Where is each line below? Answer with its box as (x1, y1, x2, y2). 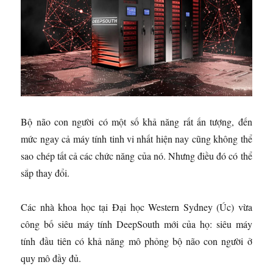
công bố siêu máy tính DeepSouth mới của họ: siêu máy (21, 218, 252, 231)
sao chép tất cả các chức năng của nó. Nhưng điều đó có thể (21, 149, 252, 163)
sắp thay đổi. (21, 166, 70, 180)
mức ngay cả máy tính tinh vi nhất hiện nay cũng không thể (21, 132, 252, 146)
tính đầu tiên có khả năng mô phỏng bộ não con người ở (21, 235, 252, 248)
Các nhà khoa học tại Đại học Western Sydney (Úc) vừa (21, 200, 252, 214)
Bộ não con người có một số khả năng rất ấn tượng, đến (21, 115, 252, 129)
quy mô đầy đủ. (21, 252, 82, 265)
